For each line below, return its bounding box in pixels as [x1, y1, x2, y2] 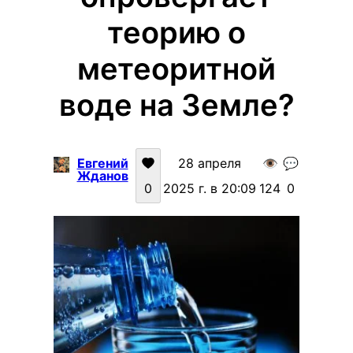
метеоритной [77, 50, 276, 87]
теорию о [107, 14, 246, 50]
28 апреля [177, 155, 241, 171]
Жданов [76, 168, 128, 184]
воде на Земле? [58, 87, 295, 123]
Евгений [76, 155, 128, 171]
